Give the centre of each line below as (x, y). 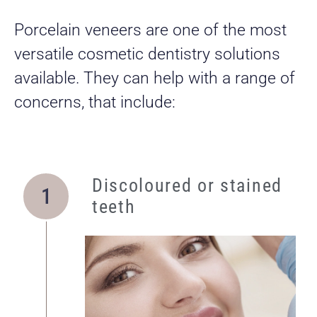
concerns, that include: (95, 102)
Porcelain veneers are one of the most (150, 30)
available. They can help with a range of (155, 78)
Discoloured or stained (187, 186)
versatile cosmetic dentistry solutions (147, 54)
